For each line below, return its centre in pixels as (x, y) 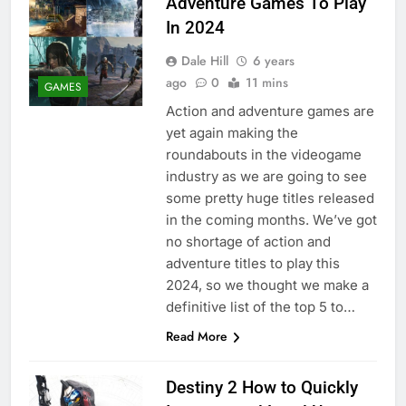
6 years (273, 61)
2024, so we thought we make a (267, 285)
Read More (196, 337)
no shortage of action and (248, 242)
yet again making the (232, 133)
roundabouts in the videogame (263, 155)
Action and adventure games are (270, 111)
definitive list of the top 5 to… (260, 307)
